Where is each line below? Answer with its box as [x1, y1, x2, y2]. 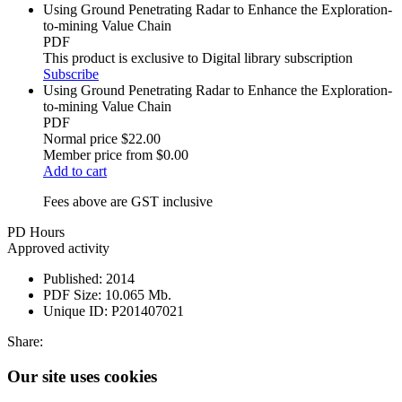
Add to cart [43, 163, 107, 179]
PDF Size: [43, 287, 101, 303]
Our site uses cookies [7, 367, 157, 386]
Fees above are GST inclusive [43, 194, 213, 210]
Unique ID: [43, 303, 108, 319]
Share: [7, 334, 43, 350]
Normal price [43, 131, 118, 147]
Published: [43, 271, 102, 287]
